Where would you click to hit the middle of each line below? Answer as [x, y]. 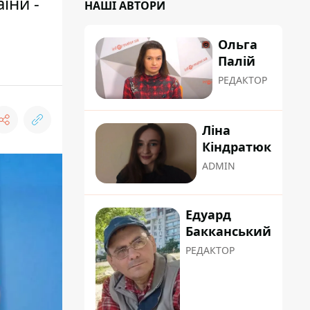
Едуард [208, 215]
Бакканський [228, 231]
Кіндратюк [237, 147]
